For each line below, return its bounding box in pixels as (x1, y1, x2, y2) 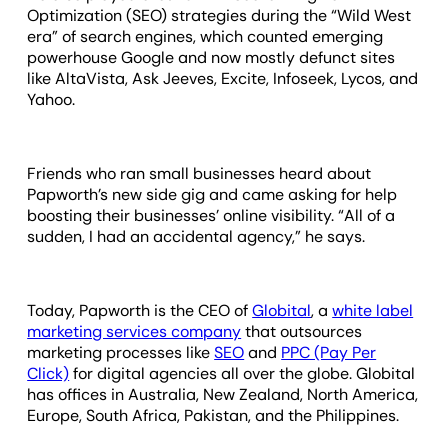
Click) (27, 362, 70, 384)
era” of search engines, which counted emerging (27, 25, 384, 47)
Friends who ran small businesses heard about (27, 162, 372, 184)
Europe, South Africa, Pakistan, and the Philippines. (27, 404, 400, 426)
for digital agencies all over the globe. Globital (69, 362, 416, 384)
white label (332, 299, 414, 321)
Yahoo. (27, 88, 76, 110)
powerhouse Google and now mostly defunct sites (27, 46, 396, 68)
